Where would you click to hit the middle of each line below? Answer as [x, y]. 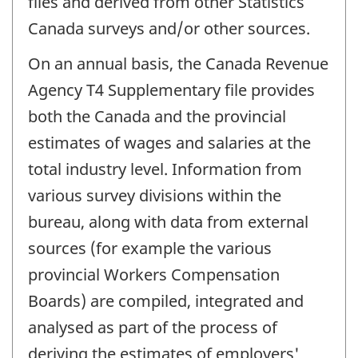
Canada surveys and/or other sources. [169, 28]
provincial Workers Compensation [154, 275]
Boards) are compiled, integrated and [166, 301]
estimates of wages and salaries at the [169, 143]
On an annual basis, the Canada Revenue [178, 64]
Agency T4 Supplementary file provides [171, 90]
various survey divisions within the [155, 196]
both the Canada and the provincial [157, 117]
